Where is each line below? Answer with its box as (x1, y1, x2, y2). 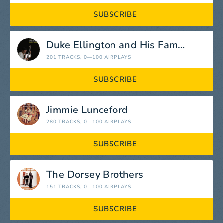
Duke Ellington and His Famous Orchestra (178, 38, 185, 52)
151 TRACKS (46, 183, 80, 191)
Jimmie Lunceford (46, 103, 128, 117)
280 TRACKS (46, 118, 80, 126)
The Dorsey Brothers (46, 168, 144, 182)
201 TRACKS (46, 54, 80, 61)
